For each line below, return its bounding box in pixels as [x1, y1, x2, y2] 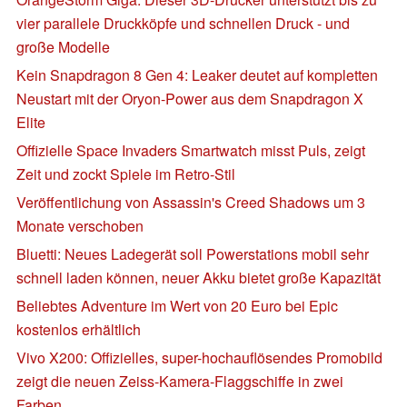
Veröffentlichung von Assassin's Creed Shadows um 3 [16, 191, 365, 213]
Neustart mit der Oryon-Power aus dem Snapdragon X [16, 87, 363, 109]
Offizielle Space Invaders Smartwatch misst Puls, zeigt [16, 139, 365, 161]
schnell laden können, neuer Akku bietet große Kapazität [16, 266, 381, 288]
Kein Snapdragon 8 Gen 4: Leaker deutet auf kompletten [16, 64, 378, 85]
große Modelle [16, 35, 110, 57]
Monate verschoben [16, 214, 144, 236]
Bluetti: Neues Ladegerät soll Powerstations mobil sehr [16, 243, 369, 264]
